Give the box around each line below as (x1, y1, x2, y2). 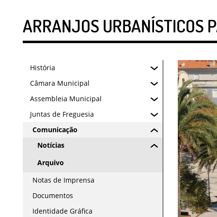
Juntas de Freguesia (30, 109, 94, 119)
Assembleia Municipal (30, 94, 102, 103)
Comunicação (32, 125, 77, 134)
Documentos (32, 191, 73, 200)
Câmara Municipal (30, 78, 90, 88)
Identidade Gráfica (32, 206, 93, 216)
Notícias (37, 140, 64, 150)
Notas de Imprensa (32, 175, 94, 185)
